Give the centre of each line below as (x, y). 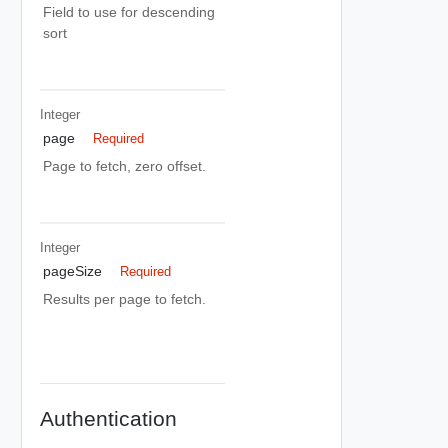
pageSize (72, 270)
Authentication (108, 418)
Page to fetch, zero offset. (124, 165)
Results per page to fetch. (124, 298)
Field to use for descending (129, 11)
